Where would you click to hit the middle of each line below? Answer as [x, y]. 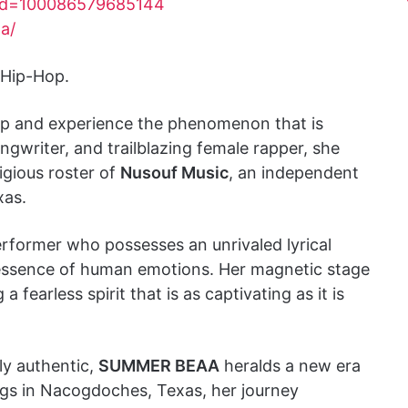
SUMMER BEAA [159, 366]
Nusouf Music [174, 173]
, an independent [294, 173]
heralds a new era [290, 366]
